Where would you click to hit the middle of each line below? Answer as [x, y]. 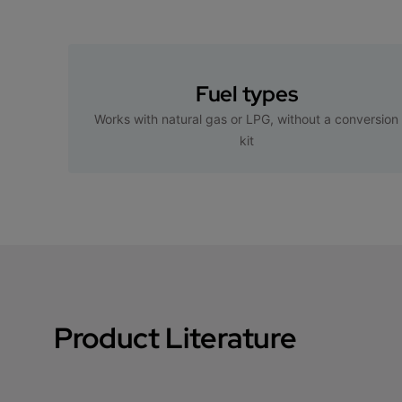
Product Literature [175, 337]
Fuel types [246, 93]
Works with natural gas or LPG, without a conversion [247, 118]
